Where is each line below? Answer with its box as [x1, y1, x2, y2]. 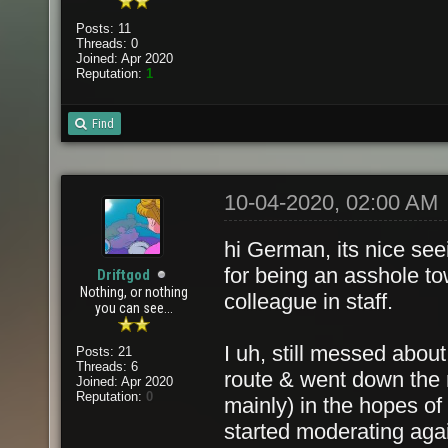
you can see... [94, 300, 173, 316]
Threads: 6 [75, 359, 138, 374]
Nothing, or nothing [79, 284, 188, 300]
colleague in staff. [224, 289, 393, 314]
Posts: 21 [75, 344, 132, 359]
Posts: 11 [75, 21, 131, 36]
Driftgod [97, 266, 151, 284]
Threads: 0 [75, 36, 138, 51]
